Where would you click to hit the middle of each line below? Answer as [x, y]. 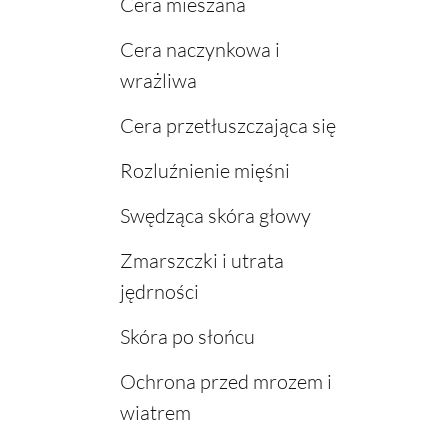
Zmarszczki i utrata [201, 261]
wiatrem [155, 413]
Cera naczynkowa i [199, 50]
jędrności [159, 292]
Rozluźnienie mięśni [204, 171]
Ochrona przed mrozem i [225, 382]
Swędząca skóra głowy [215, 216]
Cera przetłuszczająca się [227, 126]
